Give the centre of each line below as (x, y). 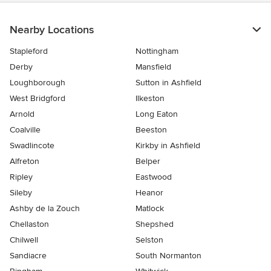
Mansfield (153, 67)
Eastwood (154, 177)
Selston (149, 240)
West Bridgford (38, 98)
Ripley (21, 177)
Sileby (21, 192)
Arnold (22, 114)
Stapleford (29, 51)
